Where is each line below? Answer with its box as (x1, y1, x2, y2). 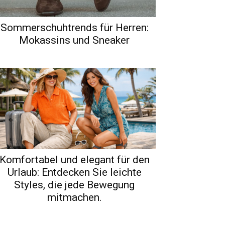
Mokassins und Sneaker (19, 34, 130, 46)
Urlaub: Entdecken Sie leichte (7, 166, 142, 178)
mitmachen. (47, 191, 102, 203)
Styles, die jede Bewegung (14, 178, 135, 191)
